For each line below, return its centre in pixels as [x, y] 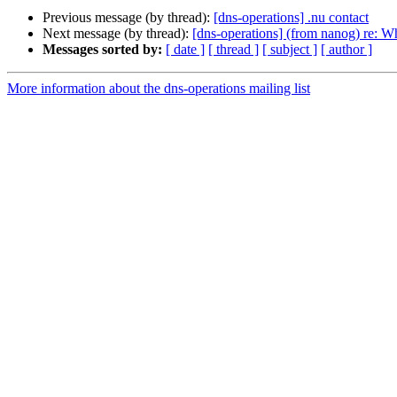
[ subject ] [290, 50]
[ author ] [346, 50]
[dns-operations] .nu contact [291, 18]
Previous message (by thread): [128, 18]
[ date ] [185, 50]
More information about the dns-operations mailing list [159, 89]
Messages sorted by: [102, 50]
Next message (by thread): [117, 34]
